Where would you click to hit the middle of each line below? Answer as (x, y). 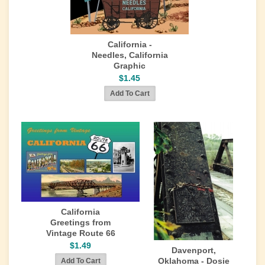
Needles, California (130, 55)
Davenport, (193, 250)
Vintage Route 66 (80, 233)
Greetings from (80, 222)
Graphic (130, 66)
